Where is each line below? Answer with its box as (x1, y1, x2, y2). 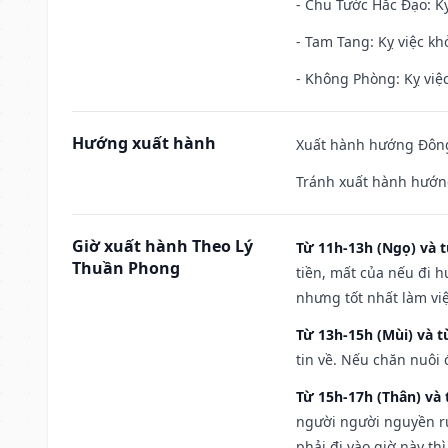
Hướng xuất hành (72, 131, 216, 154)
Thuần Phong (72, 256, 180, 279)
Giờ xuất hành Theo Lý (72, 234, 253, 257)
